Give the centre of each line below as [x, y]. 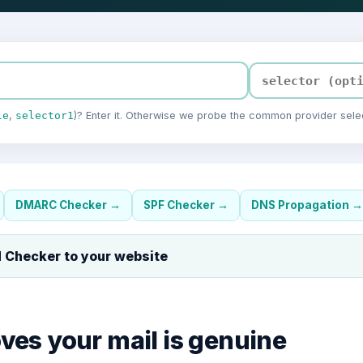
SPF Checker [179, 205]
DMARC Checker [61, 205]
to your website [114, 256]
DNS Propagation [300, 205]
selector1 [45, 115]
